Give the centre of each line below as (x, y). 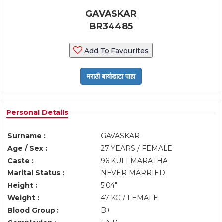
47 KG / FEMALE (129, 198)
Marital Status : (36, 173)
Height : (22, 185)
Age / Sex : (27, 148)
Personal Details (37, 112)
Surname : (27, 136)
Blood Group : (33, 210)
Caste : (21, 161)
